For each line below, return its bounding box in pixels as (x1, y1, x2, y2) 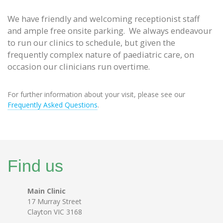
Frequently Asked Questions (7, 100, 98, 110)
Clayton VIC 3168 (27, 207, 82, 217)
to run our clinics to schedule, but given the (7, 37, 175, 49)
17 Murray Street (27, 196, 82, 206)
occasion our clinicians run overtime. (7, 61, 154, 73)
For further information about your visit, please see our (7, 90, 185, 100)
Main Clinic (27, 186, 66, 196)
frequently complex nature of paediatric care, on (7, 49, 194, 61)
